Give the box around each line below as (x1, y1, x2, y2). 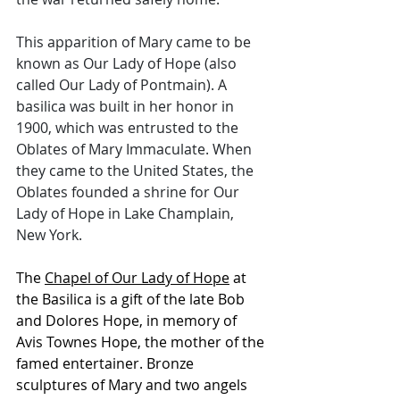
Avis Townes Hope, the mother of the (16, 332, 268, 352)
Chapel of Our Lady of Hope (45, 268, 229, 287)
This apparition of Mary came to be (16, 32, 254, 52)
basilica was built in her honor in (16, 96, 237, 116)
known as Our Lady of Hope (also (16, 54, 240, 73)
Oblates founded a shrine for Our (16, 182, 243, 202)
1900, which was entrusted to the (16, 118, 242, 137)
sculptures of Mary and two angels (16, 375, 251, 395)
